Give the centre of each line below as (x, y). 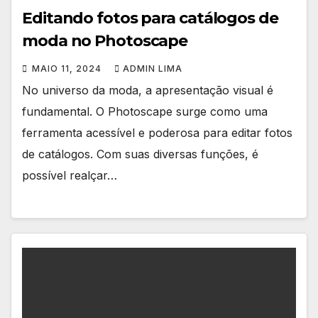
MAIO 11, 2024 (68, 68)
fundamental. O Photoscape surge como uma (145, 111)
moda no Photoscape (105, 40)
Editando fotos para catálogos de (150, 18)
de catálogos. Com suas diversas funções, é (140, 154)
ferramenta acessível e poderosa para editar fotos (157, 132)
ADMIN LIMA (153, 68)
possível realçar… (70, 175)
